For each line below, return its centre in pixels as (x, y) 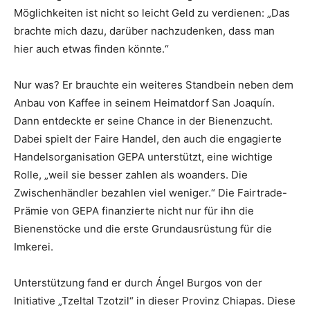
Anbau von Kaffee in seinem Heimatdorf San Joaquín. (144, 103)
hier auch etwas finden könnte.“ (91, 49)
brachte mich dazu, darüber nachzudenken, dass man (144, 31)
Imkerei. (34, 247)
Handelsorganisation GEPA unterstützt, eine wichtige (143, 157)
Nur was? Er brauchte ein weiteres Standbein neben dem (154, 85)
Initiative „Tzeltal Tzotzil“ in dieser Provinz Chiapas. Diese (155, 301)
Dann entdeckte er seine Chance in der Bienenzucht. (143, 121)
